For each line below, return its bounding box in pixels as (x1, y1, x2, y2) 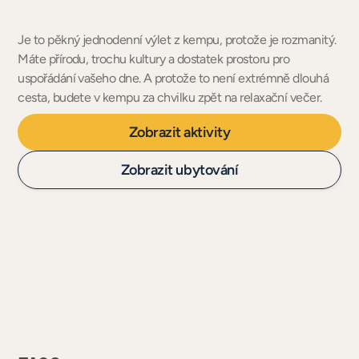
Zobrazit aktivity (128, 123, 231, 141)
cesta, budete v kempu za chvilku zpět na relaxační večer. (18, 90, 322, 105)
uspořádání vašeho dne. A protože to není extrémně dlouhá (18, 71, 329, 86)
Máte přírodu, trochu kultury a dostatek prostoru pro (18, 51, 290, 67)
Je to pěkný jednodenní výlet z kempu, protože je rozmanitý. (18, 32, 337, 47)
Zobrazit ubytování (120, 161, 239, 179)
